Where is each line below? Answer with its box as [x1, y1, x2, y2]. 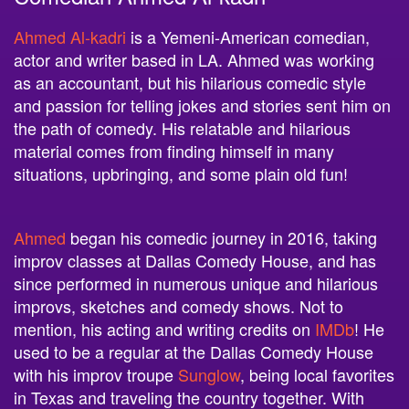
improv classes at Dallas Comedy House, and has [14, 233, 376, 257]
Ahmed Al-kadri [14, 9, 126, 34]
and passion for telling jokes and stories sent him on [14, 78, 391, 102]
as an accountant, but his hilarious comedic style [14, 55, 366, 79]
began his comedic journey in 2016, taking [66, 210, 377, 235]
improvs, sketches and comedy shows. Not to [14, 278, 343, 303]
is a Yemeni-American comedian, [126, 9, 370, 34]
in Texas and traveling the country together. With [14, 370, 364, 394]
